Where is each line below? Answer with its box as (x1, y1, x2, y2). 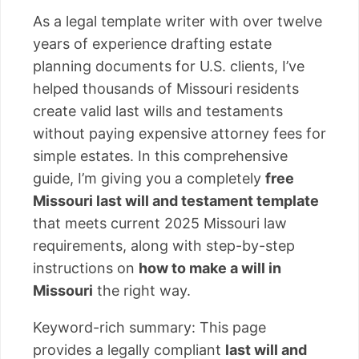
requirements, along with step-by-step (33, 236, 295, 254)
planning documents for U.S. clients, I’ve (33, 57, 305, 75)
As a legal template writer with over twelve (33, 12, 322, 30)
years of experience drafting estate (33, 34, 272, 52)
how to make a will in (139, 259, 281, 276)
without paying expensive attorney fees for (33, 124, 326, 142)
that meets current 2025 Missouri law (33, 214, 287, 232)
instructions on (33, 259, 139, 276)
